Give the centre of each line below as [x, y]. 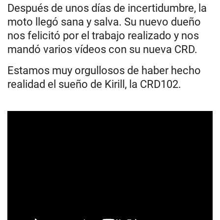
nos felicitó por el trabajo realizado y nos [103, 35]
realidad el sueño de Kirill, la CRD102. [94, 84]
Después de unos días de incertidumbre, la [107, 8]
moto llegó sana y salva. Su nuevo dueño [104, 22]
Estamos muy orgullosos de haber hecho [104, 70]
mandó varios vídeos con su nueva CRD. [102, 49]
